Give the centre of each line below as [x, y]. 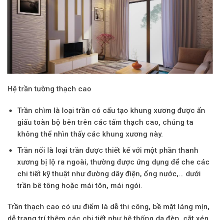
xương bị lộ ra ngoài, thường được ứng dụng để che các [113, 162]
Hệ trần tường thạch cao [49, 89]
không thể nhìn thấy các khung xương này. [90, 134]
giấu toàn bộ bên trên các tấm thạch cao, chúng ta [105, 122]
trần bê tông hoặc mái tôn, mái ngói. [80, 185]
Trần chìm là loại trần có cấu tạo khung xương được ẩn [111, 110]
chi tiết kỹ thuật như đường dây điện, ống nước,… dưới [109, 174]
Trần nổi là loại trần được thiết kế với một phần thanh [108, 150]
